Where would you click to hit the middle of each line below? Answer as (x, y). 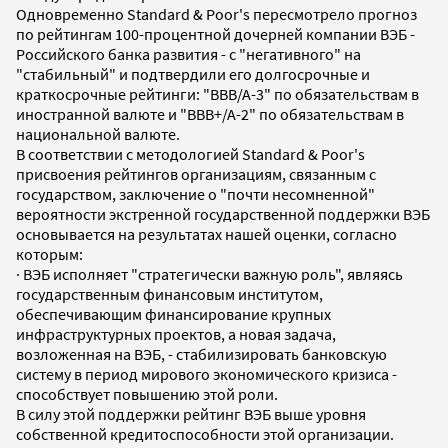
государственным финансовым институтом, (169, 293)
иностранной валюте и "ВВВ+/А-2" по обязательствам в (210, 113)
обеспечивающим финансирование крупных (173, 313)
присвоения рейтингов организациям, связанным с (196, 173)
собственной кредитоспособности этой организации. (205, 433)
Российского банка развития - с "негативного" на (188, 53)
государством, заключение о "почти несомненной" (195, 193)
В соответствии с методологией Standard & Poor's (190, 153)
